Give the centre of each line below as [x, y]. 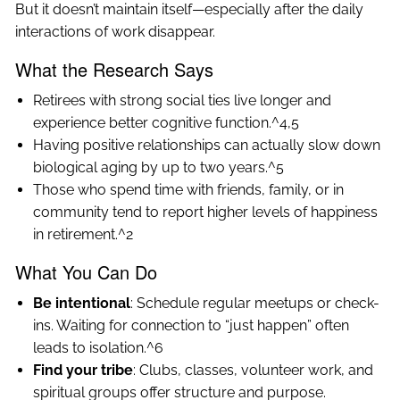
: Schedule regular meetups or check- [255, 304]
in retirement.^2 [83, 235]
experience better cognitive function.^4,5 [167, 123]
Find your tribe [83, 371]
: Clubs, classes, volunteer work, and [254, 371]
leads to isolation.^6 [99, 348]
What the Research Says [115, 70]
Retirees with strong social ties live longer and [183, 101]
